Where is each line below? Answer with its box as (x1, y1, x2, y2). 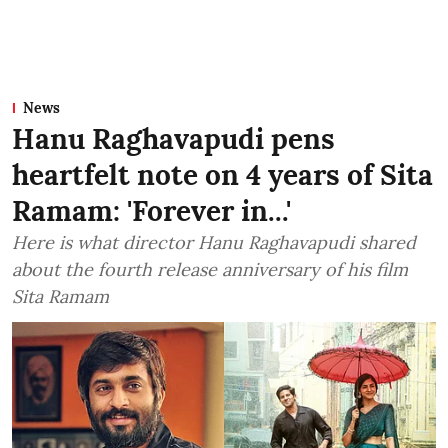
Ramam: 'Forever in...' (12, 193, 291, 230)
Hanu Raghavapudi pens (12, 121, 335, 158)
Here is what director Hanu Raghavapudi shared (12, 231, 416, 255)
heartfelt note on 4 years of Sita (12, 157, 433, 194)
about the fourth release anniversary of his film (12, 258, 408, 282)
